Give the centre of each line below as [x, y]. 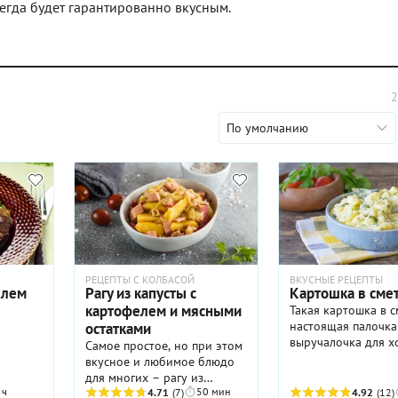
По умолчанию [267, 128]
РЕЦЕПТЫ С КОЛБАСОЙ [140, 280]
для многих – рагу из [144, 378]
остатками [118, 329]
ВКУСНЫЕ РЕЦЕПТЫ [336, 280]
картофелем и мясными [163, 311]
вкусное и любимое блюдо [160, 362]
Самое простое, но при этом [164, 346]
